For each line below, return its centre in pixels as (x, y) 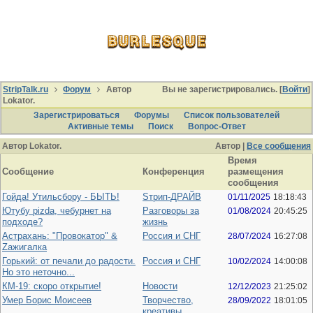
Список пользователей (232, 115)
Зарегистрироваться (77, 115)
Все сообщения (279, 146)
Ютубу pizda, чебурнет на (57, 211)
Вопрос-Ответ (217, 126)
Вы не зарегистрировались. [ (222, 89)
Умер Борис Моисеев (47, 300)
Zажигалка (24, 247)
